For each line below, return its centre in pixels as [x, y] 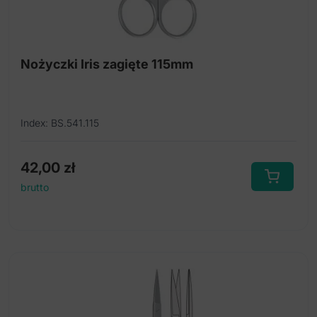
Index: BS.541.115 [60, 123]
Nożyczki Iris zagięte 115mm [107, 64]
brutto [35, 188]
